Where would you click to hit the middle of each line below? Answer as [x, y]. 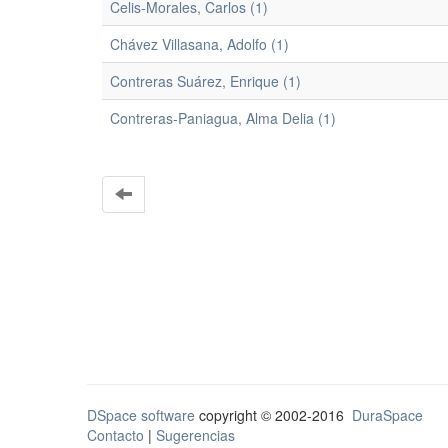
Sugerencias [195, 435]
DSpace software [141, 415]
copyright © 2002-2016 [273, 415]
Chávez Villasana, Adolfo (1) [199, 44]
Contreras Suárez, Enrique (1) [205, 81]
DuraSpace [387, 415]
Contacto [115, 435]
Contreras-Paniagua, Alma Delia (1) [223, 118]
